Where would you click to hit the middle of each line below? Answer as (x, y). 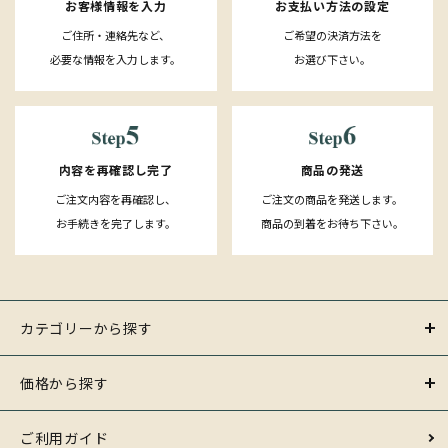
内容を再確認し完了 (115, 169)
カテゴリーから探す (86, 327)
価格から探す (64, 382)
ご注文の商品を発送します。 (332, 198)
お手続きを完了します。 (115, 222)
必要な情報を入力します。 (116, 58)
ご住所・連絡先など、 (116, 34)
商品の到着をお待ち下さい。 (332, 222)
